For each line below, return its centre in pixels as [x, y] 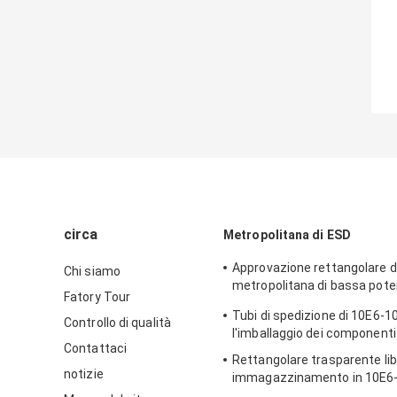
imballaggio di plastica [296, 304]
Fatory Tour [97, 297]
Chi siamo [92, 272]
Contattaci [95, 349]
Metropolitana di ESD [287, 235]
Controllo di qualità [117, 323]
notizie [84, 374]
